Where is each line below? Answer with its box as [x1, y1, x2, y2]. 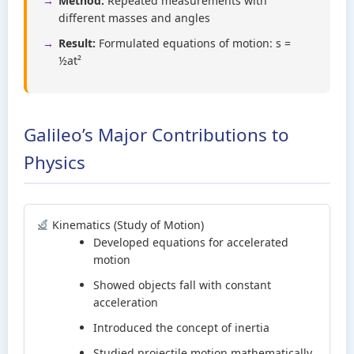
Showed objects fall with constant [93, 277, 271, 292]
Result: [58, 36, 96, 51]
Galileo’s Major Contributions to [24, 122, 289, 147]
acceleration [93, 295, 158, 310]
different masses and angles [58, 10, 210, 25]
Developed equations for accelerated [93, 235, 288, 250]
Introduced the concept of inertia [93, 320, 269, 335]
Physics [24, 150, 85, 175]
